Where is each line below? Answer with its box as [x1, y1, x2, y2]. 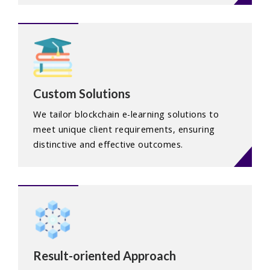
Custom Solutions [33, 86, 130, 101]
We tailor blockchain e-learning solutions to [33, 108, 219, 121]
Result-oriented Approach [33, 248, 176, 263]
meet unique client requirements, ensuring [33, 124, 215, 136]
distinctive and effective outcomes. [33, 139, 183, 151]
